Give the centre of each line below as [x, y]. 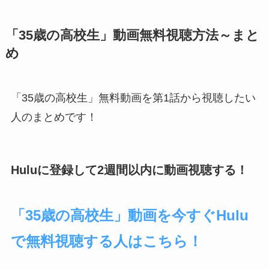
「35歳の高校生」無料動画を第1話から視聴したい [133, 98]
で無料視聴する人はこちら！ [106, 241]
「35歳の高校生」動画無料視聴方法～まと [132, 36]
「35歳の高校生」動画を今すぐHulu [129, 215]
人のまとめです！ [54, 117]
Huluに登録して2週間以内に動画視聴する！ [129, 170]
